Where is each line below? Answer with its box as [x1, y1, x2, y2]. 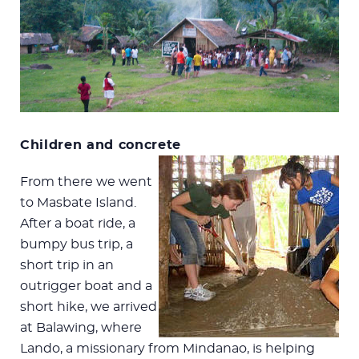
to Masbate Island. [20, 196, 136, 209]
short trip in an [20, 258, 114, 272]
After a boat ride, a [20, 216, 135, 230]
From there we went [20, 175, 152, 188]
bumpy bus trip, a [20, 237, 133, 251]
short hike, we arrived [20, 300, 157, 313]
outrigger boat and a [20, 279, 152, 292]
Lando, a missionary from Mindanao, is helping [20, 341, 315, 355]
